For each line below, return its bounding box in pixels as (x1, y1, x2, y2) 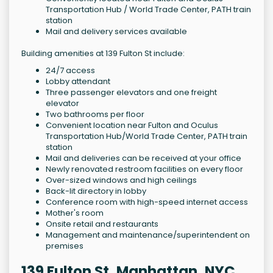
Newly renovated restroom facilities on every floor (46, 163, 243, 175)
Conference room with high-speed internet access (46, 196, 248, 208)
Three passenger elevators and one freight (46, 87, 217, 99)
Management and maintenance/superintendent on (46, 229, 250, 241)
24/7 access (46, 65, 95, 77)
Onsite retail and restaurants (46, 218, 158, 230)
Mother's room (46, 207, 104, 219)
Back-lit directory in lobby (46, 185, 146, 197)
